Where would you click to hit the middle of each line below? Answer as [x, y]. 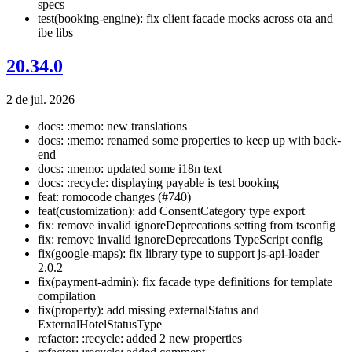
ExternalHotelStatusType [100, 324]
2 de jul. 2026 [40, 100]
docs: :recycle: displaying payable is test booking [158, 183]
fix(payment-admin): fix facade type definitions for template [185, 282]
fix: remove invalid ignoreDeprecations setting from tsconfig [187, 225]
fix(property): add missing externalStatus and [148, 310]
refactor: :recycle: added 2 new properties [140, 339]
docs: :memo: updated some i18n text [130, 169]
